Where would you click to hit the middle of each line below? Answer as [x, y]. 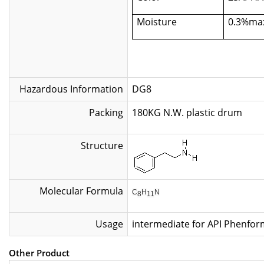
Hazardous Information [71, 89]
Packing [106, 113]
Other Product [39, 253]
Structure [102, 146]
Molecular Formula [81, 191]
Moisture [157, 22]
